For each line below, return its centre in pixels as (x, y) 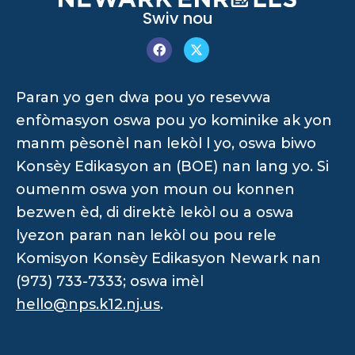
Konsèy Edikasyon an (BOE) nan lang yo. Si (172, 166)
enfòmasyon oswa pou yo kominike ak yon (174, 120)
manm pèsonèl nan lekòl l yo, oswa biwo (166, 143)
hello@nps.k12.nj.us (88, 304)
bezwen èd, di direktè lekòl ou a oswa (155, 212)
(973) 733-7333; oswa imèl (110, 281)
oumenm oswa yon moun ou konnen (155, 189)
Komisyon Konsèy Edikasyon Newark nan (168, 258)
